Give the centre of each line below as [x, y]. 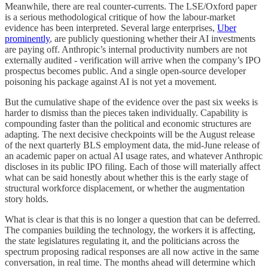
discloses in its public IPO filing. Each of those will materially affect [133, 166]
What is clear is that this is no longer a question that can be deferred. [133, 219]
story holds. [27, 199]
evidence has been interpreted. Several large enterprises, [111, 28]
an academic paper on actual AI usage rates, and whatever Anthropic [134, 156]
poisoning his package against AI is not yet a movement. [111, 81]
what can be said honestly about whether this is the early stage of [127, 177]
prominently [27, 38]
